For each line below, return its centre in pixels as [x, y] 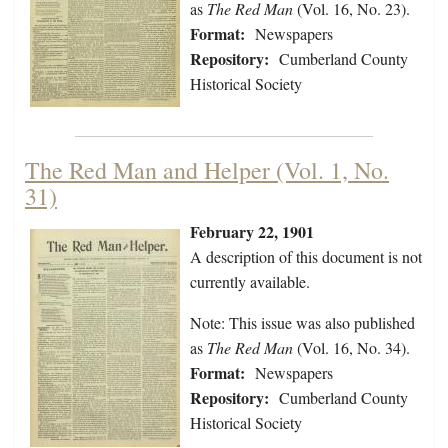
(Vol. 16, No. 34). [353, 348]
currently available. [250, 282]
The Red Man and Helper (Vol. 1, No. [207, 170]
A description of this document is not [306, 257]
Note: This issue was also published [302, 323]
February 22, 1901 [252, 232]
